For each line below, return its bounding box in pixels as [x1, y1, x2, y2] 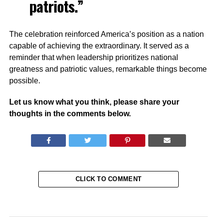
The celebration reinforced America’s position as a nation [9, 30, 204, 38]
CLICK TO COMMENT [75, 175, 142, 183]
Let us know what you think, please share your [9, 98, 179, 106]
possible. [9, 77, 40, 85]
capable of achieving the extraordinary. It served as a [9, 42, 189, 50]
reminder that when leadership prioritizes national [9, 53, 178, 62]
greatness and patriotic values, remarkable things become [9, 65, 207, 73]
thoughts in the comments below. [9, 109, 131, 118]
